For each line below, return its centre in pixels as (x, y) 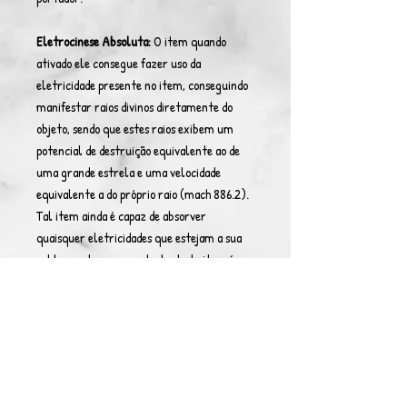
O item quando (190, 41)
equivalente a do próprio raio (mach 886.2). (143, 194)
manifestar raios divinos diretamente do (134, 107)
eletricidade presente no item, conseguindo (142, 85)
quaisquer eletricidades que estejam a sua (139, 238)
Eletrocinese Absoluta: (95, 41)
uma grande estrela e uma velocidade (129, 172)
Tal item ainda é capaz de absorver (121, 216)
